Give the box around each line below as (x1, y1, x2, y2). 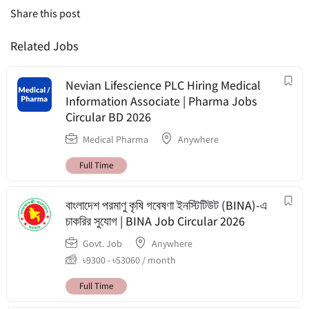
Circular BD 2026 (66, 108, 151, 125)
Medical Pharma (83, 132, 148, 146)
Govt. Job (83, 237, 122, 250)
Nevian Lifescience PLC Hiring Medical (66, 77, 261, 93)
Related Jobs (10, 37, 79, 54)
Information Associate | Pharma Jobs (66, 92, 257, 109)
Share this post (10, 6, 80, 21)
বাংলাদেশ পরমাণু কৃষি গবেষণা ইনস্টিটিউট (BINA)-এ (66, 197, 267, 213)
